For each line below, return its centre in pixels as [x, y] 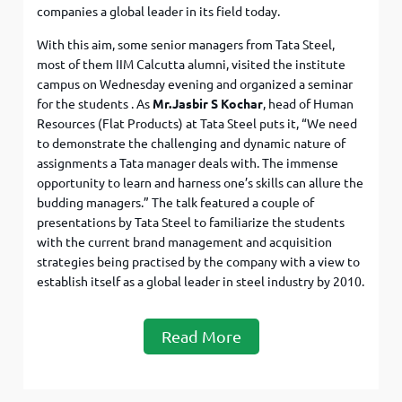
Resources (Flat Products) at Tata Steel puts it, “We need [197, 124]
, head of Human [309, 105]
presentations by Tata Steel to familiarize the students [191, 223]
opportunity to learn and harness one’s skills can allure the [201, 184]
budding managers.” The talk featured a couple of [176, 203]
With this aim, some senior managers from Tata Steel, [186, 45]
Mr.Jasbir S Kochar [208, 105]
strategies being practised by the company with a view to [199, 262]
